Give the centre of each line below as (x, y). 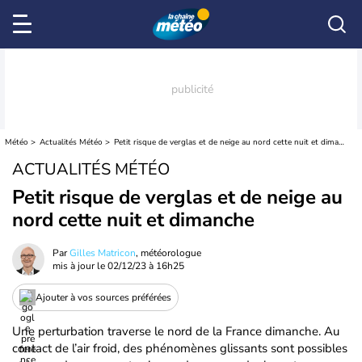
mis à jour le (80, 266)
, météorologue (168, 253)
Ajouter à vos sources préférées (103, 297)
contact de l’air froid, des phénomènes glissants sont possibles (180, 348)
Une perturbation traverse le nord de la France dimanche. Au (176, 331)
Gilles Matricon (103, 253)
